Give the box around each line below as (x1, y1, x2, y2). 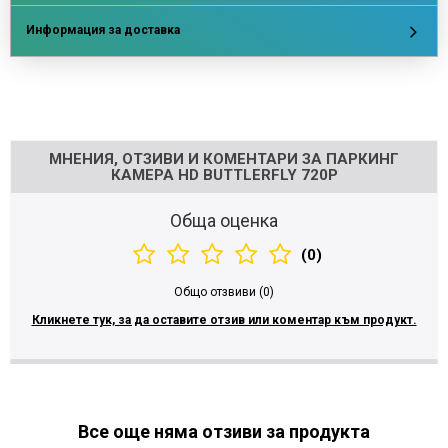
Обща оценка (170, 209, 278, 231)
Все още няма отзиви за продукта (78, 421, 370, 443)
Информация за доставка (26, 23, 180, 38)
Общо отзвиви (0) (174, 285, 274, 300)
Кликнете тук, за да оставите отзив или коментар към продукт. (31, 313, 417, 328)
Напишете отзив (10, 103, 117, 120)
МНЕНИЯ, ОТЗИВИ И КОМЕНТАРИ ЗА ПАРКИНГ (49, 149, 399, 168)
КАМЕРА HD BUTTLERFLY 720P (110, 165, 338, 184)
